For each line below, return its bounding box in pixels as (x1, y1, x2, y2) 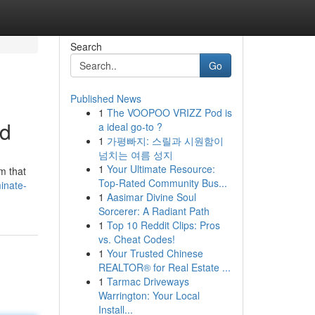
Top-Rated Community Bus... (98, 176, 227, 190)
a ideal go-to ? (98, 120, 162, 134)
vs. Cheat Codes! (98, 232, 175, 246)
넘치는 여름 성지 (98, 148, 173, 162)
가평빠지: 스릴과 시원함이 (106, 134, 224, 148)
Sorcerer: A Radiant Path (98, 204, 210, 218)
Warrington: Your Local (98, 288, 200, 302)
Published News (70, 91, 141, 105)
